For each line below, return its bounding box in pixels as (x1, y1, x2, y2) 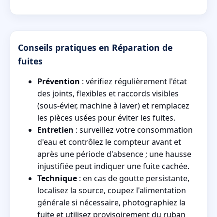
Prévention (37, 76, 80, 87)
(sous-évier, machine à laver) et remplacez (37, 100, 189, 111)
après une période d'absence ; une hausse (37, 148, 191, 159)
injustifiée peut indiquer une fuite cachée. (37, 160, 189, 171)
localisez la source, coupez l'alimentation (37, 185, 186, 196)
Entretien (37, 124, 74, 135)
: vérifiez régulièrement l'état (80, 76, 187, 87)
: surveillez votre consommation (74, 124, 193, 135)
